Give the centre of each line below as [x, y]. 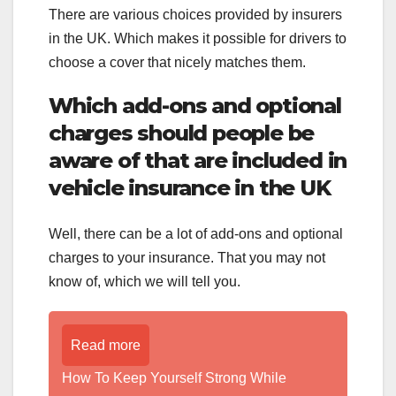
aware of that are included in [198, 161]
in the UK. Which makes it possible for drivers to [198, 39]
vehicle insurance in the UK [190, 188]
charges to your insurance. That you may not [187, 257]
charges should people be [182, 133]
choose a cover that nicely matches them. [177, 63]
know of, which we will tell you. [145, 281]
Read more [106, 345]
